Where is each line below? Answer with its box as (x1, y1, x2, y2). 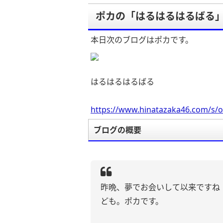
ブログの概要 (94, 124, 141, 135)
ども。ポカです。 (101, 196, 163, 207)
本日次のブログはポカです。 (91, 34, 193, 45)
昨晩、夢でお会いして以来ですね (101, 182, 220, 193)
